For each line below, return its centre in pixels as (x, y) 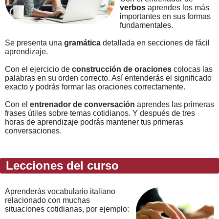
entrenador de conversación (82, 104)
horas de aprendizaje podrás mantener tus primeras (94, 122)
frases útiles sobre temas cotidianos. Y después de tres (100, 113)
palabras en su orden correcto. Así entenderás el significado (108, 78)
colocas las (192, 69)
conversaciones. (33, 131)
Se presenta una (34, 43)
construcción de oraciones (122, 69)
